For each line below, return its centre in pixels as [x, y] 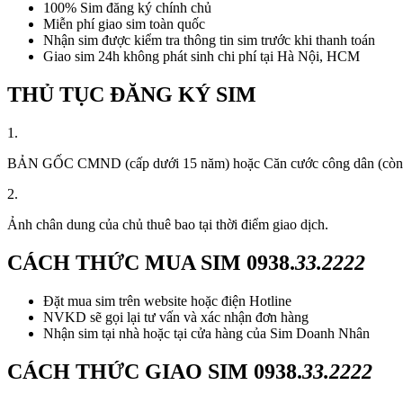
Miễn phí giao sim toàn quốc [124, 24]
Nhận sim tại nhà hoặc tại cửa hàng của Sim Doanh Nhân [206, 334]
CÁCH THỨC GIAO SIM [130, 371]
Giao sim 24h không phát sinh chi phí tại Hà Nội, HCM [201, 57]
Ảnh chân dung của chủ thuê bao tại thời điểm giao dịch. [168, 225]
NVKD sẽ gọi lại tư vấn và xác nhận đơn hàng [176, 318]
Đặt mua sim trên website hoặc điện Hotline [167, 301]
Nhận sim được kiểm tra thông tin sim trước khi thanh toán [209, 40]
